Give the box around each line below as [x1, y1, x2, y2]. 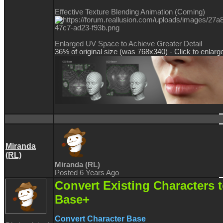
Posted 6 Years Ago [55, 169, 119, 177]
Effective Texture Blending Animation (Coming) [55, 7, 205, 16]
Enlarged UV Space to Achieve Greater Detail [55, 39, 202, 48]
